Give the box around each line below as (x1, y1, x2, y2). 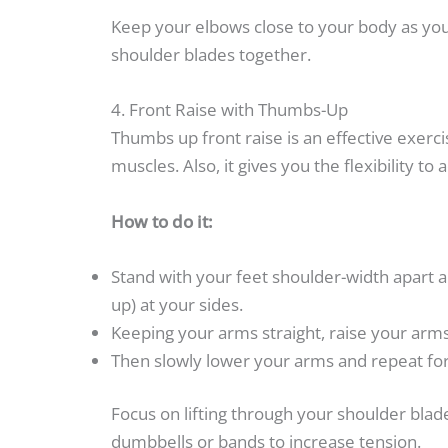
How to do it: (111, 209, 213, 233)
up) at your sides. (111, 292, 243, 316)
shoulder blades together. (111, 43, 311, 67)
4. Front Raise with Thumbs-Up (111, 98, 348, 122)
